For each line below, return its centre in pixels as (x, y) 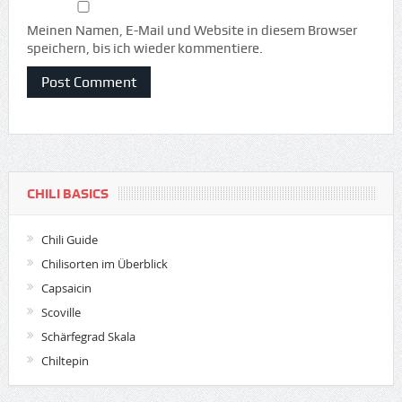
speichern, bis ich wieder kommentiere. (144, 49)
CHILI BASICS (67, 194)
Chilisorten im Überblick (104, 264)
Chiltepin (65, 361)
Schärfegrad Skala (88, 337)
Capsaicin (66, 288)
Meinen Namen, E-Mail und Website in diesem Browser (192, 31)
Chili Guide (69, 240)
